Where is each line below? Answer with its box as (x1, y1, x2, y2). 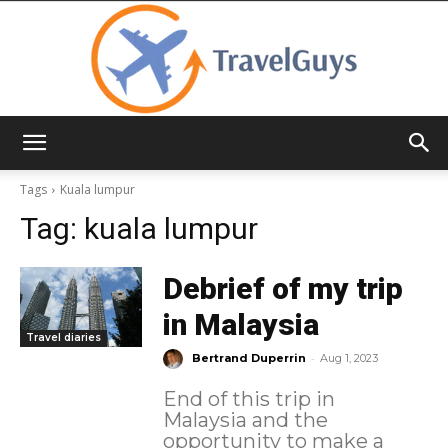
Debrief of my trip (162, 271, 403, 307)
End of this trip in (162, 387, 335, 412)
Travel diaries (26, 330, 101, 344)
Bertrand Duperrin (191, 351, 306, 366)
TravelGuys (223, 151, 296, 168)
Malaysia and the (162, 408, 328, 433)
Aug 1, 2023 (319, 351, 378, 366)
